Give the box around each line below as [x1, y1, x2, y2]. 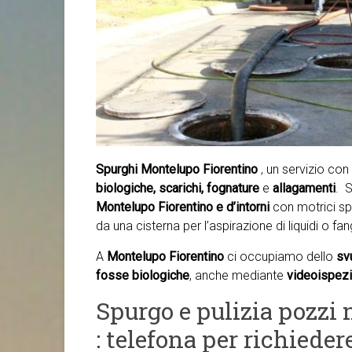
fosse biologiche [96, 268, 189, 283]
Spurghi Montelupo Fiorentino [96, 162, 261, 177]
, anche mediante [189, 268, 287, 283]
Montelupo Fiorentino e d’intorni [96, 200, 269, 214]
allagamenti [273, 181, 335, 196]
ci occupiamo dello [227, 249, 336, 264]
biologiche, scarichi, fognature [96, 181, 262, 196]
